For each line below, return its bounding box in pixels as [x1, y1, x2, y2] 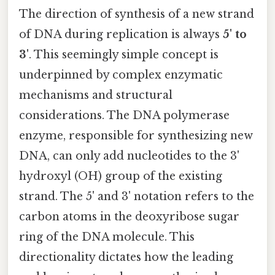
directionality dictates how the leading [19, 250, 233, 265]
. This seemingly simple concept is [29, 48, 219, 62]
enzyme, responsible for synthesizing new [19, 129, 253, 143]
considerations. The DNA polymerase [19, 109, 230, 123]
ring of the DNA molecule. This [19, 230, 195, 244]
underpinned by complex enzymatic [19, 68, 223, 82]
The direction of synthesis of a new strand [19, 7, 254, 21]
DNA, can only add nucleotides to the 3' [19, 149, 239, 163]
